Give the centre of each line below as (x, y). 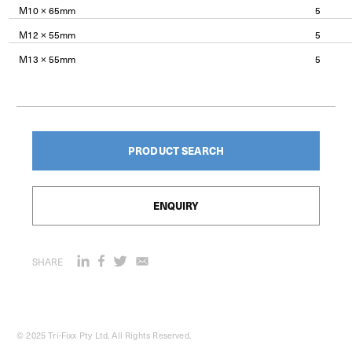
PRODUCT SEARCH (176, 150)
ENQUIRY (176, 205)
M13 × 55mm (47, 59)
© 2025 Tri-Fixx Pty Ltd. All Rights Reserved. (104, 335)
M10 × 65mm (47, 10)
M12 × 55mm (47, 34)
